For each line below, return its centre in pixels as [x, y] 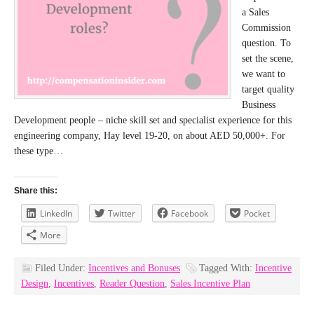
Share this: [36, 191]
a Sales [255, 12]
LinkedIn [56, 213]
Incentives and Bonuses [134, 268]
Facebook [190, 213]
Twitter [122, 213]
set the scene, [268, 59]
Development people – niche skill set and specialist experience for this [153, 120]
